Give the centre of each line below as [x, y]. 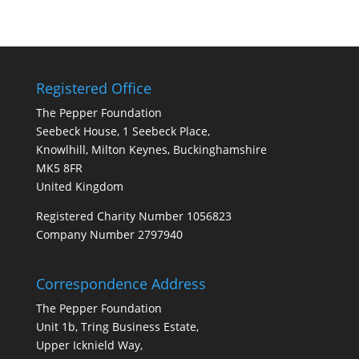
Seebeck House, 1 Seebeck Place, [123, 131]
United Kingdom [79, 186]
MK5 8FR [59, 167]
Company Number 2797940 [109, 234]
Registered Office [93, 88]
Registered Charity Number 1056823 [133, 216]
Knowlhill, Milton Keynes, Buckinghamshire [151, 149]
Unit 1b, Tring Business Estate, [117, 326]
